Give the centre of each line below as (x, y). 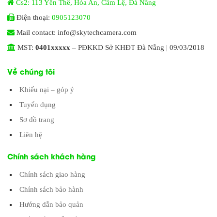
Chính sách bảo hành (51, 190)
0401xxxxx (53, 48)
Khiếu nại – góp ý (47, 90)
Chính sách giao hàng (52, 175)
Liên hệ (31, 135)
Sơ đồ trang (37, 120)
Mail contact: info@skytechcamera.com (76, 33)
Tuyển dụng (38, 105)
